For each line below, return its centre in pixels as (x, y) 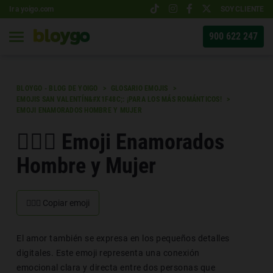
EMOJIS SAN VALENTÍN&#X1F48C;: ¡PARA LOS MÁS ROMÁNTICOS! (119, 99)
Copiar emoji (65, 203)
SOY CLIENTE (242, 9)
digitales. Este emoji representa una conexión (108, 253)
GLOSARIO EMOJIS (139, 88)
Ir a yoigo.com (32, 9)
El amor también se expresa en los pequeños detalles (123, 238)
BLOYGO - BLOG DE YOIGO (57, 88)
